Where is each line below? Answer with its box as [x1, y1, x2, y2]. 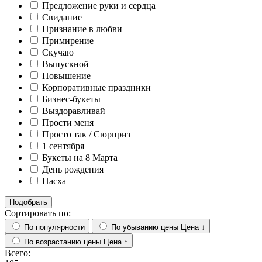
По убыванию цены [111, 222, 178, 232]
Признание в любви [42, 23, 122, 34]
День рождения [42, 164, 104, 174]
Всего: [5, 247, 30, 258]
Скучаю [42, 47, 74, 57]
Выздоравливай [42, 105, 105, 116]
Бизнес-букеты [42, 94, 101, 104]
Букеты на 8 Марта [42, 152, 118, 163]
